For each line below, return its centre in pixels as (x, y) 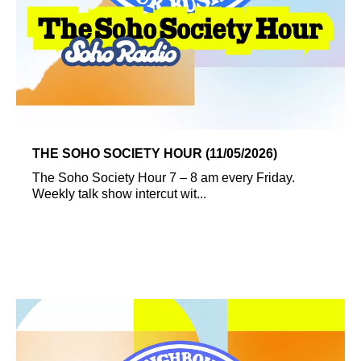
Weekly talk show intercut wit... (119, 193)
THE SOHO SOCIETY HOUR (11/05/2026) (155, 153)
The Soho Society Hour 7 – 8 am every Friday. (164, 177)
